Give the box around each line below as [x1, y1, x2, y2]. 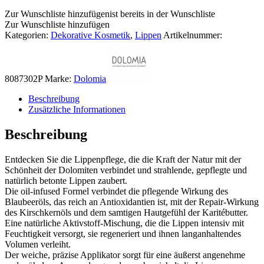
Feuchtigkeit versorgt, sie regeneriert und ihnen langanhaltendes [5, 228, 241, 239]
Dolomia [74, 73, 106, 84]
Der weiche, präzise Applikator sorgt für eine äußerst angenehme [5, 249, 245, 260]
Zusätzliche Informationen [28, 104, 126, 114]
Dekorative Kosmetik [51, 29, 130, 40]
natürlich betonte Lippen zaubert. [5, 175, 127, 186]
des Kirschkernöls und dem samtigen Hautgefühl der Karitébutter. [5, 207, 248, 217]
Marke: [45, 73, 74, 84]
